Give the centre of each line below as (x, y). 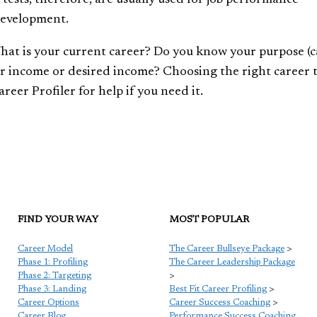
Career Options (48, 302)
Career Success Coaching (220, 302)
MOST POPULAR (209, 220)
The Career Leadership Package (232, 262)
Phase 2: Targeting (54, 275)
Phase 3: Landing (52, 289)
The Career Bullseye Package (227, 248)
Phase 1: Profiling (53, 262)
